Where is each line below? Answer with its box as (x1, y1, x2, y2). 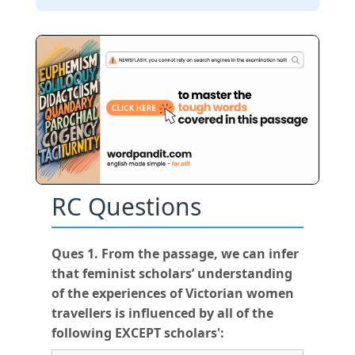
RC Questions (51, 189, 201, 223)
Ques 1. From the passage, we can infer (51, 244, 299, 262)
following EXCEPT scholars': (51, 323, 224, 342)
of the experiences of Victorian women (51, 284, 294, 302)
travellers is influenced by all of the (51, 303, 273, 322)
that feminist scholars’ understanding (51, 264, 292, 282)
